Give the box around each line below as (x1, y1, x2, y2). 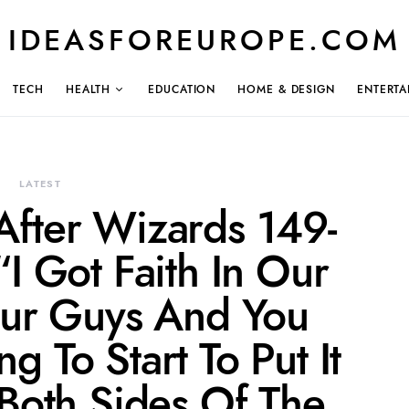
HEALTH (65, 81, 111, 97)
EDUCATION (148, 81, 216, 97)
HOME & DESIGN (237, 81, 335, 97)
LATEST (18, 177, 62, 191)
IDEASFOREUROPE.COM (8, 20, 401, 60)
